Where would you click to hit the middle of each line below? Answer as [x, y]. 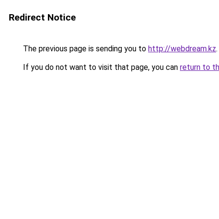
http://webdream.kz [182, 49]
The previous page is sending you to [85, 49]
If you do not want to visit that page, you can [100, 67]
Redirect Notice [42, 17]
